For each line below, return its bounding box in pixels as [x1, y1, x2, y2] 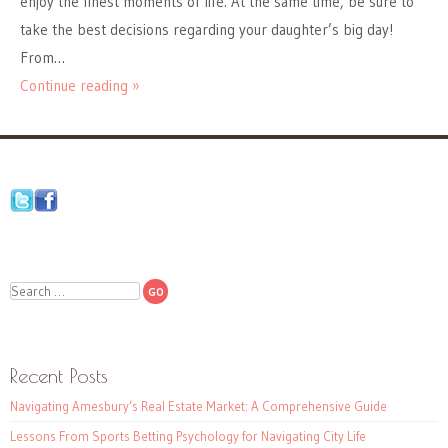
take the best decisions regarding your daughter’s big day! [20, 20, 393, 40]
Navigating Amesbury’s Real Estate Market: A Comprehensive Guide [10, 398, 387, 415]
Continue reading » [20, 76, 140, 96]
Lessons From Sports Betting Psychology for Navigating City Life [10, 428, 366, 445]
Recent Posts [10, 364, 108, 388]
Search [10, 281, 50, 298]
